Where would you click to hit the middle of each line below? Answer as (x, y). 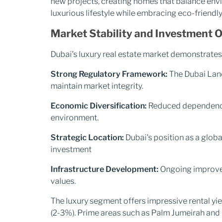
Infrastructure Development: (105, 169)
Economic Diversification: (99, 106)
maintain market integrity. (97, 86)
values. (63, 181)
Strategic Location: (87, 138)
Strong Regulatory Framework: (109, 74)
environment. (75, 118)
